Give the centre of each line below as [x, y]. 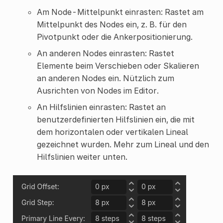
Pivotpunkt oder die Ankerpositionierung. [114, 37]
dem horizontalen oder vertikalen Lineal [112, 132]
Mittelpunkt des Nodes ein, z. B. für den [111, 25]
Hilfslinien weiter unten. [82, 157]
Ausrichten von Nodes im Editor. [98, 91]
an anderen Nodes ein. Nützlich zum [105, 78]
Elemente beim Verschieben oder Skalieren [118, 66]
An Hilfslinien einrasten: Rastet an [101, 107]
